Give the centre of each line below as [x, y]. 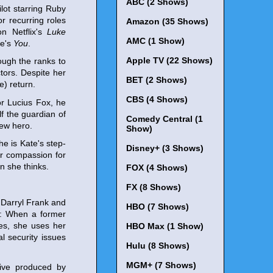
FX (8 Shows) [154, 187]
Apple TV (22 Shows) [169, 61]
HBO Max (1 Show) [165, 226]
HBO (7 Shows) [158, 207]
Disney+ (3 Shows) [165, 148]
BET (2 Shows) [157, 80]
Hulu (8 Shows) [158, 246]
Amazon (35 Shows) [167, 22]
